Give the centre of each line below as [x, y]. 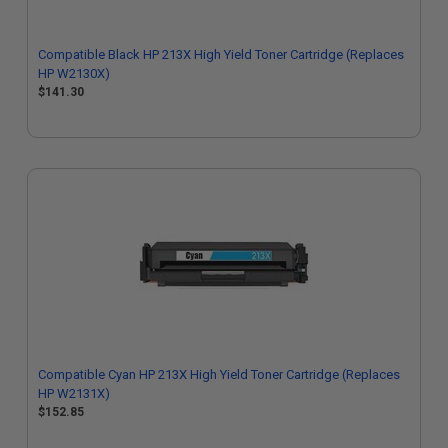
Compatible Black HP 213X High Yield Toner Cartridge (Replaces [221, 54]
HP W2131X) [74, 393]
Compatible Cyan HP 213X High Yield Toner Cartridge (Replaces [219, 374]
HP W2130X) [74, 73]
